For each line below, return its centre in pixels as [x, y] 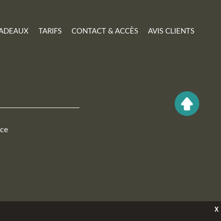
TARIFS [50, 31]
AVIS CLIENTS [171, 31]
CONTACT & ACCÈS [105, 31]
